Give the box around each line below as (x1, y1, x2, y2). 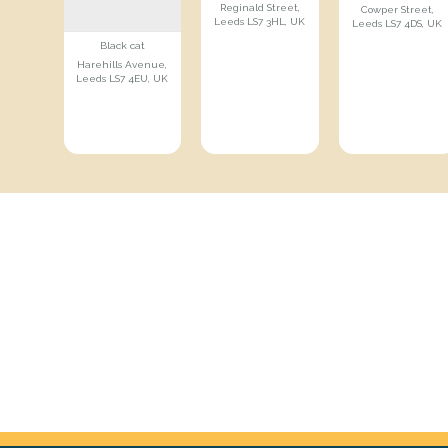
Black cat (99, 40, 145, 52)
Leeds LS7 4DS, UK (352, 18, 443, 29)
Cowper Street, (360, 4, 434, 15)
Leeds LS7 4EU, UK (76, 73, 169, 85)
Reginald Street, (219, 2, 300, 13)
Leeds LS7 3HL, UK (214, 16, 306, 27)
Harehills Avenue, (77, 59, 168, 71)
